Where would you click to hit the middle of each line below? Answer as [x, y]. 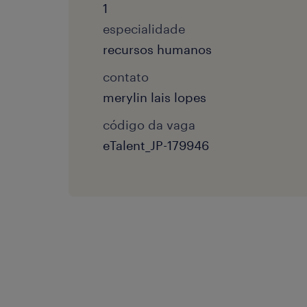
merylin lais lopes [155, 97]
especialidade [144, 29]
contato [126, 77]
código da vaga [149, 125]
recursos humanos [157, 49]
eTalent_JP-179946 [156, 145]
